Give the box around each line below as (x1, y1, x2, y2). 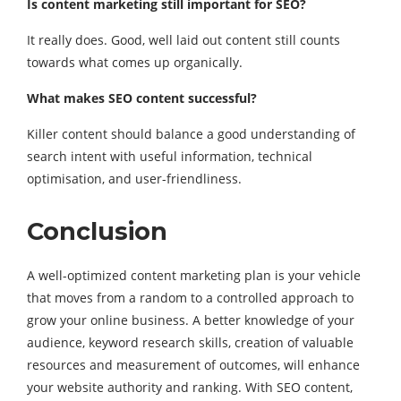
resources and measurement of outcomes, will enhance (27, 355, 360, 373)
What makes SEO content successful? (27, 89, 257, 107)
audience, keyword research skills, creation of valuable (27, 333, 354, 351)
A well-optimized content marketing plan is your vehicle (27, 266, 361, 284)
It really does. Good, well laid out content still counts (27, 30, 340, 48)
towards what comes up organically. (27, 53, 243, 71)
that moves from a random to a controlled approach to (27, 288, 354, 306)
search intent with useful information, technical (27, 147, 312, 165)
